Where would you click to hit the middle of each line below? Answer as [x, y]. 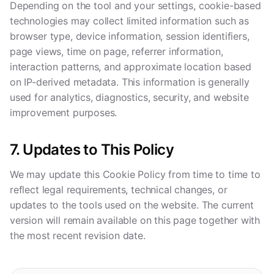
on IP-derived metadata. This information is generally [130, 82]
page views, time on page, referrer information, [117, 51]
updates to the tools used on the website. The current [132, 205]
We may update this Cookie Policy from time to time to [135, 174]
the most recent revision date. [78, 235]
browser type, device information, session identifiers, [130, 36]
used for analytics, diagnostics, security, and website [129, 97]
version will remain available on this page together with [135, 220]
